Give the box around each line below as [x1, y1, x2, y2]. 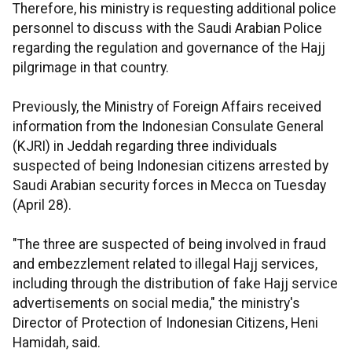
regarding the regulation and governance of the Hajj [13, 40, 325, 57]
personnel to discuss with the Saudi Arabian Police [13, 20, 322, 37]
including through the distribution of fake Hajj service [13, 276, 338, 292]
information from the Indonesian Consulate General [13, 119, 324, 135]
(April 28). [13, 197, 71, 214]
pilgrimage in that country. [13, 60, 169, 76]
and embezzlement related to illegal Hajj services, [13, 256, 317, 273]
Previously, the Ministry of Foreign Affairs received [13, 99, 321, 115]
